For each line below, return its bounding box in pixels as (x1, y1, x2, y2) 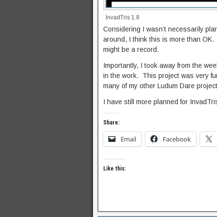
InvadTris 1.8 (106, 14, 139, 21)
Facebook (163, 135, 191, 144)
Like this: (103, 165, 126, 172)
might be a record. (103, 46, 159, 54)
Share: (103, 119, 120, 126)
